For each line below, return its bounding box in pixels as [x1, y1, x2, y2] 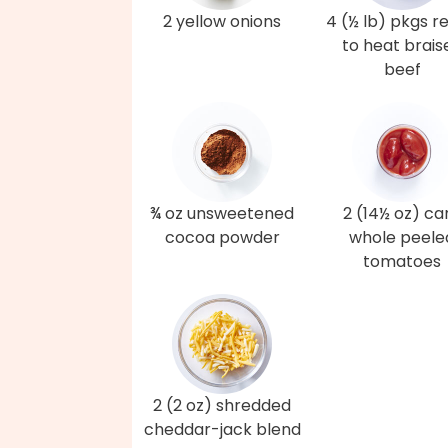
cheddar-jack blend [143, 418, 301, 441]
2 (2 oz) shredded [153, 394, 291, 417]
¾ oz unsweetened [150, 202, 294, 225]
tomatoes [363, 250, 441, 273]
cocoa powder [164, 226, 280, 249]
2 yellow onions [163, 10, 281, 33]
